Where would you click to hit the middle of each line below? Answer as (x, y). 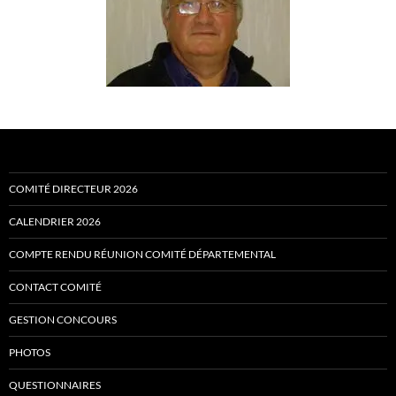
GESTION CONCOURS (63, 320)
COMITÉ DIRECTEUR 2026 (73, 189)
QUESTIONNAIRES (55, 385)
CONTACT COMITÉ (55, 287)
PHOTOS (30, 352)
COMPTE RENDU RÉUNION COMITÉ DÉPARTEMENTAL (142, 254)
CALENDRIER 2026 (55, 221)
